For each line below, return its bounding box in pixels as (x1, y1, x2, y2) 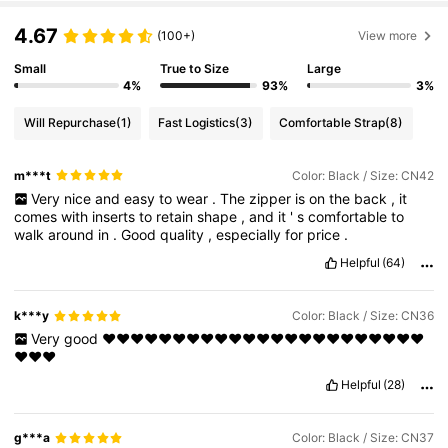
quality (160, 226, 209, 244)
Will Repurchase (23, 115, 116, 131)
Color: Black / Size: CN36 (291, 308, 434, 324)
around (48, 226, 99, 244)
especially (216, 226, 286, 244)
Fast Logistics (158, 115, 236, 131)
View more (358, 28, 418, 44)
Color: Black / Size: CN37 (291, 430, 434, 446)
